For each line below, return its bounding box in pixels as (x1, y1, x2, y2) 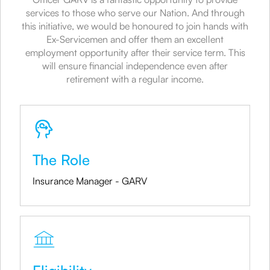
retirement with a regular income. (66, 73, 204, 85)
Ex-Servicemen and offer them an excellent (46, 33, 224, 45)
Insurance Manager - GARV (33, 175, 147, 187)
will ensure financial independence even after (42, 60, 228, 72)
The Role (33, 151, 90, 169)
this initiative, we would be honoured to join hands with (22, 20, 248, 32)
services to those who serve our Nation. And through (25, 7, 245, 19)
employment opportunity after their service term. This (25, 46, 245, 58)
